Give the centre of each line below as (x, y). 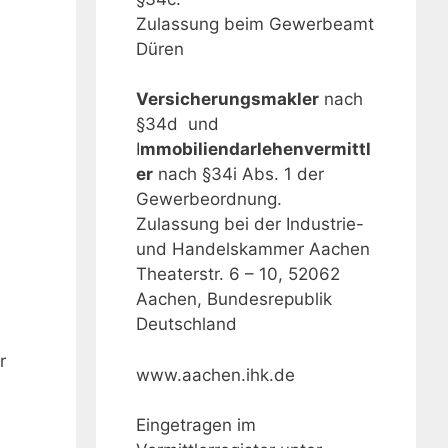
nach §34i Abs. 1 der (238, 174)
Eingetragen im (196, 425)
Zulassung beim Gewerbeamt (255, 23)
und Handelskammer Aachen (253, 249)
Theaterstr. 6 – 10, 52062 (238, 274)
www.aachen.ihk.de (215, 374)
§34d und (177, 124)
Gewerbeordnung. (209, 199)
